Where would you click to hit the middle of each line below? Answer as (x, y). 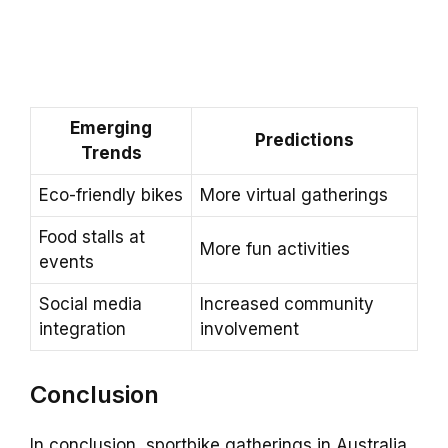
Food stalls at (92, 237)
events (66, 262)
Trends (111, 153)
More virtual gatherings (294, 195)
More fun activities (275, 249)
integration (82, 329)
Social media (90, 304)
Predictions (304, 140)
